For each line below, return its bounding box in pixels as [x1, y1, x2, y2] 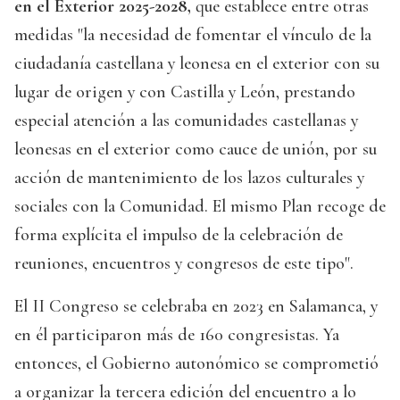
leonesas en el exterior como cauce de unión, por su [14, 138, 377, 161]
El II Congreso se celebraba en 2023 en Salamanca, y [14, 296, 378, 318]
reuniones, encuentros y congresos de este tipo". [14, 253, 354, 275]
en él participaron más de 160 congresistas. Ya [14, 324, 339, 346]
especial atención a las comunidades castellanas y [14, 110, 358, 132]
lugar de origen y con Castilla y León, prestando [14, 81, 355, 104]
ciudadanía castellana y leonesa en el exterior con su [14, 53, 379, 75]
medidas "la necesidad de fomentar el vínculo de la [14, 24, 371, 46]
